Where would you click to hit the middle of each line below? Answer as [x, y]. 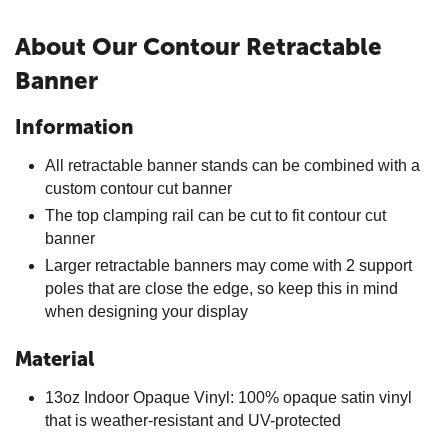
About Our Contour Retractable [198, 46]
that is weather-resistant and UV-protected [193, 420]
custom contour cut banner [138, 188]
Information [74, 127]
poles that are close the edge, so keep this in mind [221, 288]
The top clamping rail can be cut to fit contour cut [215, 215]
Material [54, 359]
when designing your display [146, 311]
